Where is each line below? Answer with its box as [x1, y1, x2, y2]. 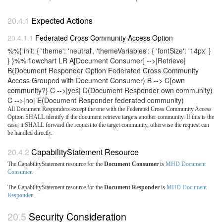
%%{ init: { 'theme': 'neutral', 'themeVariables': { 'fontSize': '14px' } [7, 45, 211, 55]
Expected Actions [31, 15, 93, 27]
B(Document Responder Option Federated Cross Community [7, 65, 199, 75]
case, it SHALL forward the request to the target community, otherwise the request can [7, 121, 209, 128]
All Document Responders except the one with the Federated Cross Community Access [7, 105, 212, 112]
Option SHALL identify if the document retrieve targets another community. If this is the [7, 113, 214, 120]
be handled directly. [7, 129, 53, 136]
